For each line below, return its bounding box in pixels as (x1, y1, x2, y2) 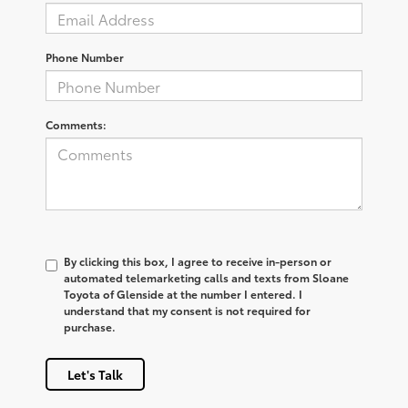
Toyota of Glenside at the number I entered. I (64, 286, 302, 302)
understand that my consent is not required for (64, 302, 311, 319)
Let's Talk (67, 365, 123, 384)
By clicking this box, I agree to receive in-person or (64, 253, 331, 270)
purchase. (64, 319, 116, 335)
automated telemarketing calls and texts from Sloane (64, 270, 349, 286)
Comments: (46, 117, 107, 133)
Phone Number (46, 49, 124, 66)
